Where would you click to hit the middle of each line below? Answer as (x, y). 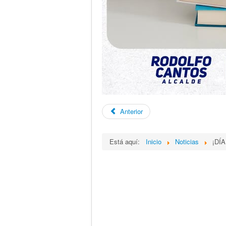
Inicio (154, 142)
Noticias (187, 142)
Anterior (132, 111)
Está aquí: (127, 142)
